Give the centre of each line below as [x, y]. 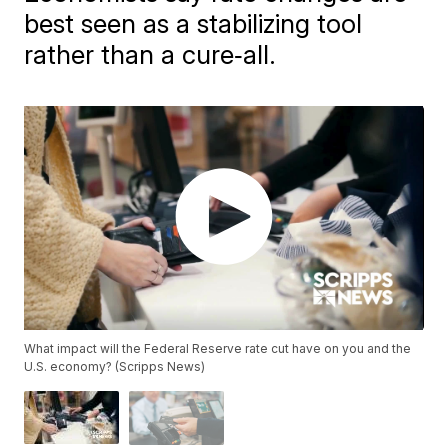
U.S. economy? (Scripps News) [115, 367]
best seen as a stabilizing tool [193, 23]
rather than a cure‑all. [150, 54]
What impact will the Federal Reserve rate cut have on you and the [218, 349]
